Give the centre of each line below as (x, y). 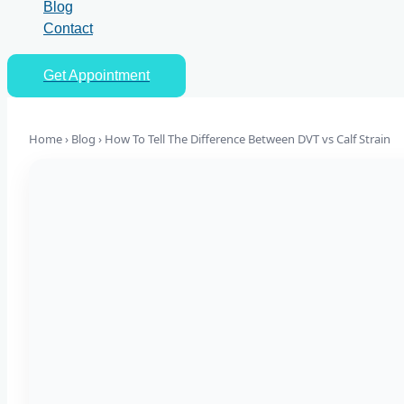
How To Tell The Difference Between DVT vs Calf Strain (248, 138)
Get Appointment (96, 75)
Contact (68, 28)
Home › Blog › (67, 138)
